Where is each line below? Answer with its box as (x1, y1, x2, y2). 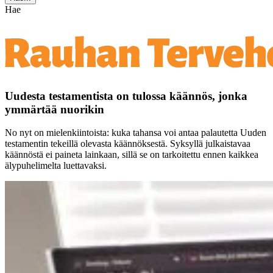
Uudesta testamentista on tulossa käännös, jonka (5, 89, 247, 102)
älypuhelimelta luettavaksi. (5, 160, 107, 171)
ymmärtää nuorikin (5, 102, 104, 116)
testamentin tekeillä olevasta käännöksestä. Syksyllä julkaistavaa (5, 138, 250, 149)
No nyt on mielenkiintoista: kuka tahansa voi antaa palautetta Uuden (5, 127, 266, 138)
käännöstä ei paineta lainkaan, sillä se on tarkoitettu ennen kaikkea (5, 149, 258, 160)
